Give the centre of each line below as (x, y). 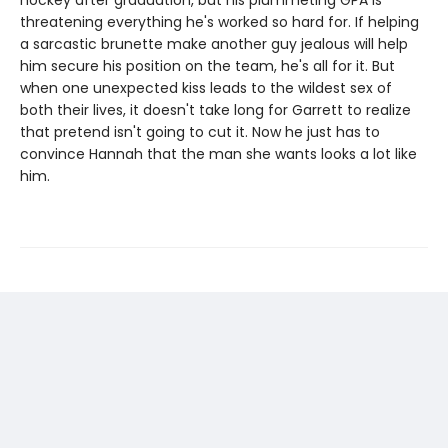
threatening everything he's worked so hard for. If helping (219, 22)
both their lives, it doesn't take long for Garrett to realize (215, 110)
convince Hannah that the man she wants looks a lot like (218, 154)
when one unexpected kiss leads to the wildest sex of (206, 88)
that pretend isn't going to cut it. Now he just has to (200, 132)
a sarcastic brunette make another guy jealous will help (214, 44)
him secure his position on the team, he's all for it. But (207, 66)
